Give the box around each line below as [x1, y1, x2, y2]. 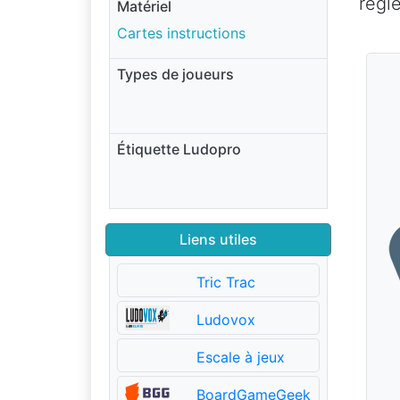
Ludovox [196, 310, 255, 329]
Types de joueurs [117, 64, 234, 83]
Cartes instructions [117, 23, 246, 42]
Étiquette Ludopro [117, 139, 241, 158]
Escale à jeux [196, 347, 285, 366]
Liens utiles [179, 229, 257, 248]
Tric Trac [196, 272, 255, 291]
